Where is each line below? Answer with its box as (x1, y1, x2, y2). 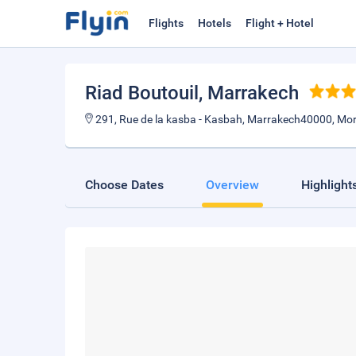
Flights (149, 17, 184, 29)
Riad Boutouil (85, 82, 199, 104)
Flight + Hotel (246, 17, 314, 29)
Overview (206, 177, 259, 192)
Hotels (198, 17, 231, 29)
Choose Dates (85, 177, 164, 192)
